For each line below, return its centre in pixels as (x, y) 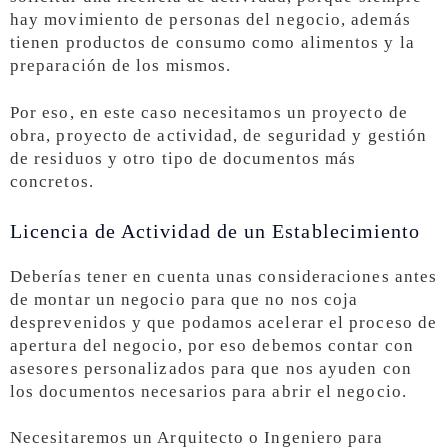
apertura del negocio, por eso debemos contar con (212, 345)
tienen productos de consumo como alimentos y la (212, 42)
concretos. (52, 181)
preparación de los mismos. (121, 65)
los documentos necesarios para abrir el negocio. (208, 391)
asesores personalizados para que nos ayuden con (211, 368)
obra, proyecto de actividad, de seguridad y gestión (219, 135)
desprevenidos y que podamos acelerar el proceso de (223, 322)
